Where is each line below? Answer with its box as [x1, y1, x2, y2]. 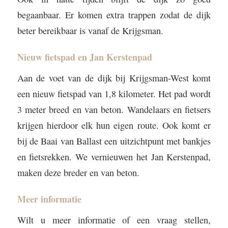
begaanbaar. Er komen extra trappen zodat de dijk [17, 9, 211, 21]
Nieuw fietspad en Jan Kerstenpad [17, 50, 152, 64]
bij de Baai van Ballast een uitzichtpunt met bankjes [17, 135, 211, 148]
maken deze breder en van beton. [17, 166, 139, 179]
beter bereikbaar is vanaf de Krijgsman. [17, 24, 163, 37]
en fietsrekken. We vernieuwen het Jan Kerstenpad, [17, 151, 211, 163]
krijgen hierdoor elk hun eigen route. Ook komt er [17, 119, 211, 132]
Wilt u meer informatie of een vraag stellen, [17, 213, 211, 226]
